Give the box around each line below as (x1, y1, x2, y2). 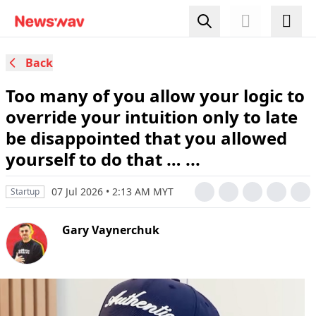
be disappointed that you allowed (6, 126, 287, 150)
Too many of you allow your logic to (6, 84, 305, 107)
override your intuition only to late (6, 105, 298, 128)
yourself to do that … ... (6, 147, 200, 171)
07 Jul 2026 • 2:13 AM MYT (51, 185, 174, 198)
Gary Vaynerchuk (62, 222, 159, 238)
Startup (11, 186, 39, 197)
